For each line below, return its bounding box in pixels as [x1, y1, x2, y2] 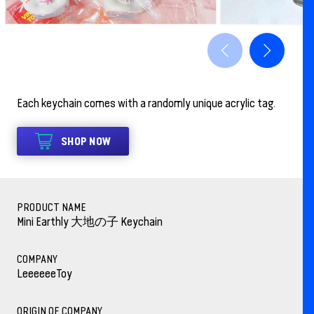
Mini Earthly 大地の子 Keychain [17, 215, 163, 229]
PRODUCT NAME [17, 201, 86, 214]
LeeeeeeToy [17, 267, 72, 281]
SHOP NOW [61, 135, 111, 149]
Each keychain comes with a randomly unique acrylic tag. [17, 97, 275, 110]
